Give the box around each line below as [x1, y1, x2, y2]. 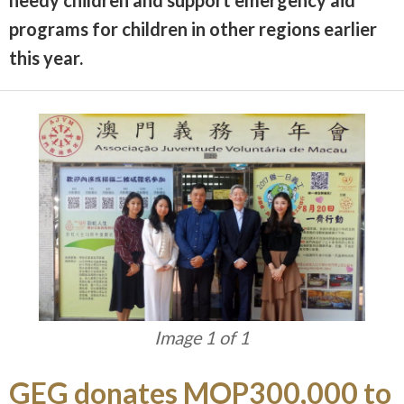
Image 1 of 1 [154, 326, 250, 348]
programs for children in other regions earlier [9, 17, 377, 40]
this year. [9, 46, 83, 69]
